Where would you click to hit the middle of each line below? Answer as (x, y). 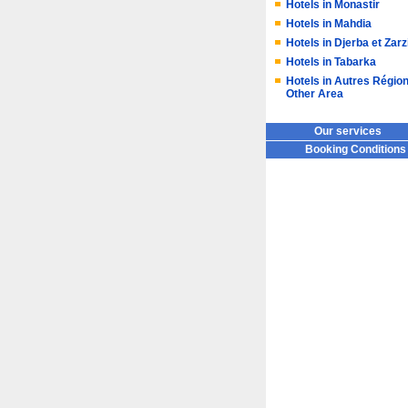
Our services (348, 131)
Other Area (315, 94)
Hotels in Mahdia (329, 24)
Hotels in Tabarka (331, 62)
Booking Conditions (356, 149)
